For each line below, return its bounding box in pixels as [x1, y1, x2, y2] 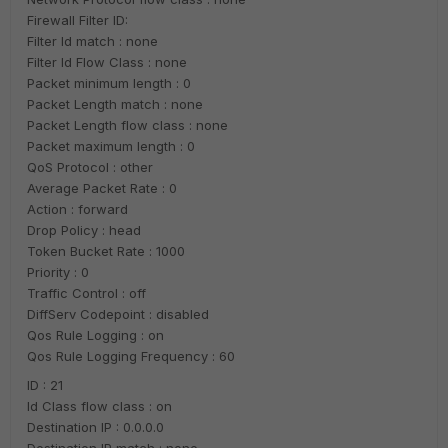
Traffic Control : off [27, 285, 146, 301]
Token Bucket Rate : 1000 [27, 243, 185, 259]
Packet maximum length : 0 [27, 138, 195, 154]
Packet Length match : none [27, 96, 203, 112]
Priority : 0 [27, 264, 89, 280]
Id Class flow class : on [27, 398, 172, 414]
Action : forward [27, 201, 128, 217]
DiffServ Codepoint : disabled [27, 306, 209, 322]
